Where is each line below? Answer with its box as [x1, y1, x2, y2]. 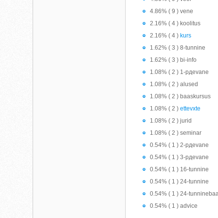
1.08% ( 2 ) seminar [150, 129, 202, 136]
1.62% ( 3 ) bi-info [150, 56, 197, 63]
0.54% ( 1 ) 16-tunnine [150, 166, 209, 173]
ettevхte [180, 105, 201, 112]
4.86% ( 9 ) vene [150, 8, 194, 15]
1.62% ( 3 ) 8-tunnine [150, 44, 206, 51]
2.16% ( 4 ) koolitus [150, 20, 201, 27]
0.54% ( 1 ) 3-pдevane [150, 154, 209, 161]
